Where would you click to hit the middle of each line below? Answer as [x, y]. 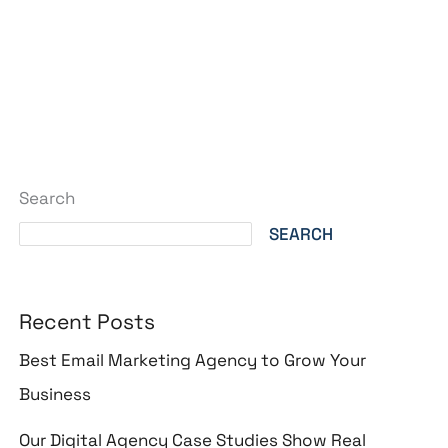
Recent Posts [87, 321]
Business [55, 393]
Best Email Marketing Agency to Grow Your [193, 359]
